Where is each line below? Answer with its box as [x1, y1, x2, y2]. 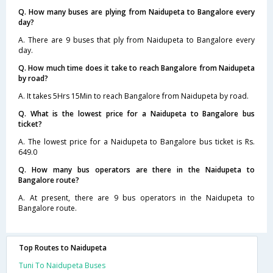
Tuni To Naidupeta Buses [19, 260, 105, 271]
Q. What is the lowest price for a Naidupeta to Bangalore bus [18, 108, 255, 119]
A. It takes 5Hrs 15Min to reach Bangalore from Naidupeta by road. [18, 90, 249, 101]
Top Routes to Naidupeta [19, 242, 107, 253]
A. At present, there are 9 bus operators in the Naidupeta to [18, 192, 255, 203]
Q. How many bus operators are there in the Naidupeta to [18, 164, 255, 175]
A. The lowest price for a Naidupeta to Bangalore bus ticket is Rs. [18, 136, 255, 147]
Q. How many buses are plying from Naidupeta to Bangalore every [18, 6, 255, 17]
